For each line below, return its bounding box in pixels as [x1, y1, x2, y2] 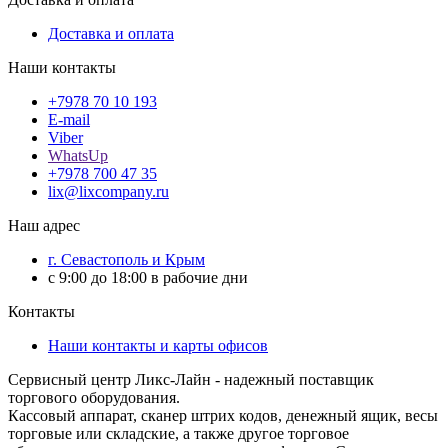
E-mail [48, 110, 90, 128]
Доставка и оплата [48, 24, 174, 42]
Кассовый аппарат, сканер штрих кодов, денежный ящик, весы [8, 406, 438, 424]
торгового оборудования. [8, 388, 180, 406]
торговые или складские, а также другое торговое [8, 424, 349, 442]
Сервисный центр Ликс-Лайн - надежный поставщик [8, 370, 374, 388]
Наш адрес [8, 216, 80, 234]
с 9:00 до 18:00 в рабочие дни [48, 268, 248, 286]
